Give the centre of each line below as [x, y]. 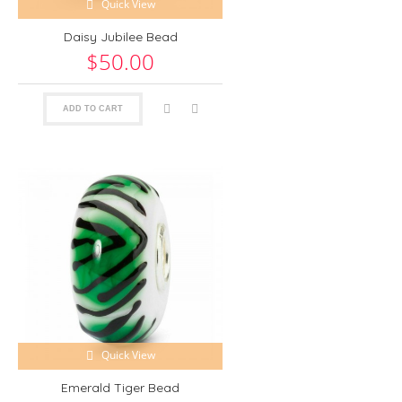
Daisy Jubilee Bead [120, 36]
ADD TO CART [92, 108]
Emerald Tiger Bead [120, 387]
